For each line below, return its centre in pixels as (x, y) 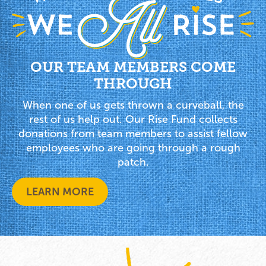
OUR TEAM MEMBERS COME (133, 67)
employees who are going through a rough (133, 148)
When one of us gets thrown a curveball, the (133, 105)
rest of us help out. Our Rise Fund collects (133, 119)
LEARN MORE (60, 192)
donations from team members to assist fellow (133, 133)
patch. (133, 162)
